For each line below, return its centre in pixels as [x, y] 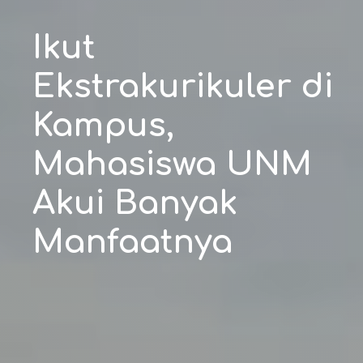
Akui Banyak [135, 203]
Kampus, [103, 126]
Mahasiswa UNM [172, 164]
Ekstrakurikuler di [183, 87]
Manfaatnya [132, 242]
